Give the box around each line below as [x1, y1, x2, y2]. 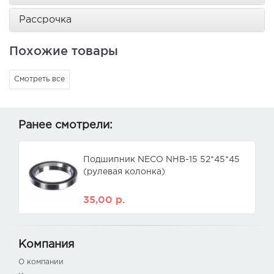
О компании [18, 259, 64, 266]
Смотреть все [14, 76, 65, 83]
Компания [18, 240, 75, 250]
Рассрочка [19, 15, 72, 25]
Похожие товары [9, 44, 118, 58]
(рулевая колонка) [83, 168, 165, 176]
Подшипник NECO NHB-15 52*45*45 [83, 156, 240, 164]
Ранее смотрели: [18, 120, 113, 131]
